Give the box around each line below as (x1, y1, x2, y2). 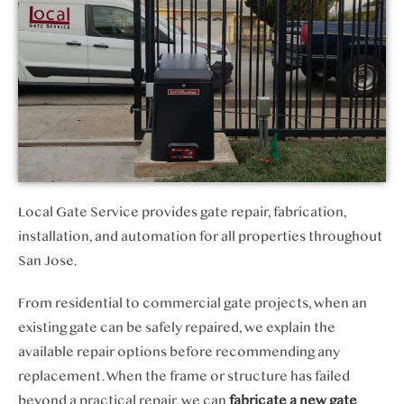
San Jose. (18, 253, 77, 270)
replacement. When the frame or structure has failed (18, 369, 350, 385)
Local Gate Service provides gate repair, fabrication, (18, 205, 346, 221)
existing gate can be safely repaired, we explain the (18, 320, 335, 336)
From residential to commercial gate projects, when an (18, 296, 367, 312)
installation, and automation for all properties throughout (18, 229, 382, 245)
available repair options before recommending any (18, 344, 340, 361)
